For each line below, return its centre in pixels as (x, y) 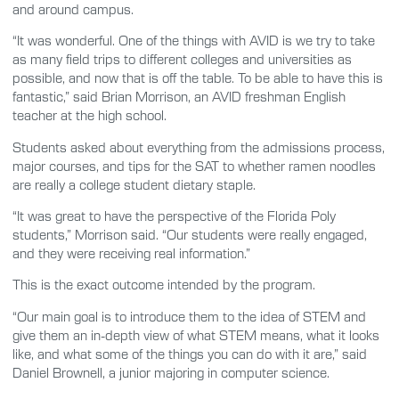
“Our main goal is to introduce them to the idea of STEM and (189, 316)
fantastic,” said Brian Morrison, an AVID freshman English (179, 97)
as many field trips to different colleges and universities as (182, 59)
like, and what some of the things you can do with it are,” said (190, 353)
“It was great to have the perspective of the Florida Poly (174, 215)
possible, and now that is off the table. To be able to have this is (198, 78)
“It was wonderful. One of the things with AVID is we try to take (194, 41)
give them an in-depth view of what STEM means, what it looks (196, 334)
